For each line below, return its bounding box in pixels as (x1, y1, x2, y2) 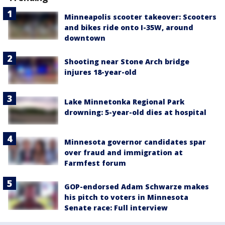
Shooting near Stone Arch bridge (64, 56, 189, 66)
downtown (64, 33, 105, 43)
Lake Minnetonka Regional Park (64, 97, 184, 107)
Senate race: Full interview (64, 203, 168, 213)
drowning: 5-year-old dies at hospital (64, 107, 206, 118)
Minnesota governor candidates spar (64, 137, 206, 147)
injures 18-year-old (64, 67, 137, 77)
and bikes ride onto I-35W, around (64, 22, 193, 32)
